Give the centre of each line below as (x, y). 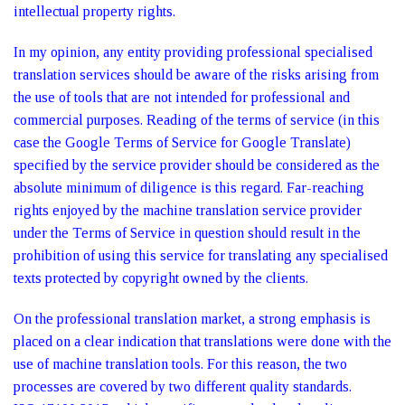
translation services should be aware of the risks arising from (196, 75)
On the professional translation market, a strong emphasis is (192, 319)
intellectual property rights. (94, 11)
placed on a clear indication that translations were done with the (202, 341)
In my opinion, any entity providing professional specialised (193, 52)
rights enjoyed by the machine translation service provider (188, 210)
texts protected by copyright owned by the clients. (161, 278)
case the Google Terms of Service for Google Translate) (182, 142)
